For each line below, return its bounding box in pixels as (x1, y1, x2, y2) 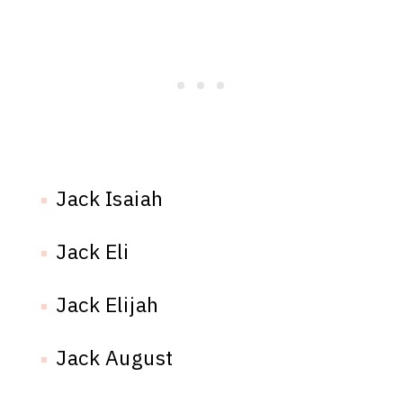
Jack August (56, 344, 174, 372)
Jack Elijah (56, 291, 159, 318)
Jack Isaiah (56, 184, 164, 212)
